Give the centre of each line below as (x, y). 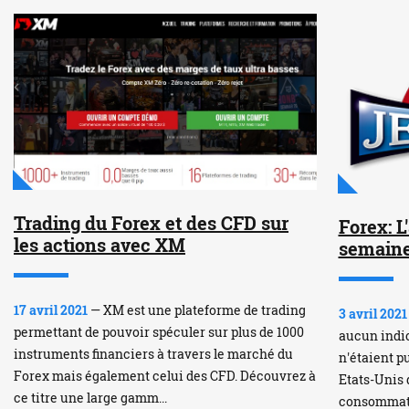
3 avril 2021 (372, 313)
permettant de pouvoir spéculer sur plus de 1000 (159, 332)
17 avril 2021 (51, 310)
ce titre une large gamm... (90, 398)
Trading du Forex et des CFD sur (151, 223)
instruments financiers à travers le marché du (153, 354)
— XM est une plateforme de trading (197, 310)
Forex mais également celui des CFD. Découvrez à (165, 376)
